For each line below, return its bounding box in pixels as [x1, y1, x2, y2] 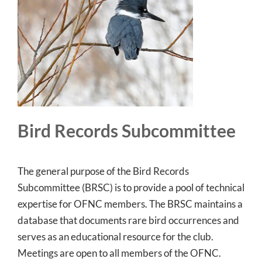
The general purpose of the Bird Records [17, 164, 189, 177]
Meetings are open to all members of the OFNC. [17, 246, 221, 259]
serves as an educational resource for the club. [17, 230, 213, 243]
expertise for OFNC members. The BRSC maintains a [17, 197, 243, 210]
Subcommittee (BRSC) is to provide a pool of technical [17, 181, 244, 194]
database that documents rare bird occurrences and [17, 213, 239, 226]
